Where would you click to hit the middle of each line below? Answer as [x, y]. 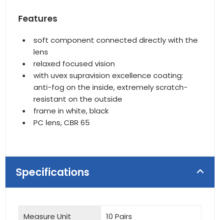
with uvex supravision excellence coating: [109, 75]
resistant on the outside [78, 99]
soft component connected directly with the [116, 40]
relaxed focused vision [74, 63]
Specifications [53, 172]
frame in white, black [71, 110]
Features [38, 18]
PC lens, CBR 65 [62, 122]
